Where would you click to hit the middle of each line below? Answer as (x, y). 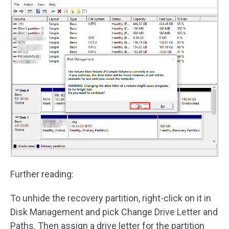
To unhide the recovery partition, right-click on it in (111, 198)
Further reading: (42, 174)
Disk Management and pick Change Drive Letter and (114, 212)
